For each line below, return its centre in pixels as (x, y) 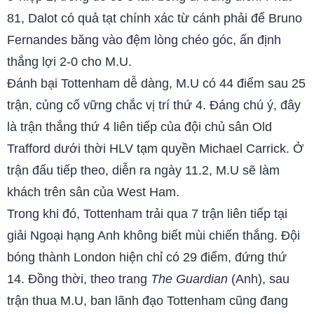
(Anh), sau (259, 279)
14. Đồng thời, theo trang (79, 279)
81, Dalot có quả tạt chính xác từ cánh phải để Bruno (155, 18)
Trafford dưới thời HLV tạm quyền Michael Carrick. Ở (155, 149)
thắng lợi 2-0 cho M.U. (69, 62)
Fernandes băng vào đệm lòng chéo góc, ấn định (144, 40)
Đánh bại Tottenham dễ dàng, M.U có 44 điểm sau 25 (156, 83)
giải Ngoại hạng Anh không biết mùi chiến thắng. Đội (153, 235)
